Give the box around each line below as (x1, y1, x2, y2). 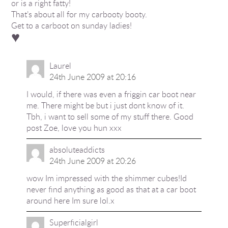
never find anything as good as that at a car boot (26, 184, 196, 195)
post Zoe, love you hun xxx (26, 122, 122, 133)
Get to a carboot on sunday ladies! (11, 20, 132, 31)
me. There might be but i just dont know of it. (26, 100, 184, 111)
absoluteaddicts (49, 144, 105, 155)
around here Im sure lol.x (26, 195, 115, 206)
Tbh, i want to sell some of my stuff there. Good (26, 111, 193, 122)
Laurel (49, 60, 71, 71)
